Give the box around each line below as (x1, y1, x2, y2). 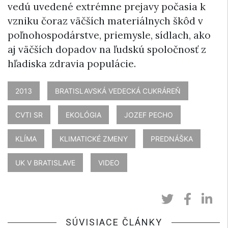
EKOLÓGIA (66, 110, 101, 119)
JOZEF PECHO (124, 110, 173, 119)
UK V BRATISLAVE (15, 158, 75, 167)
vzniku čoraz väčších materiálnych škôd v (8, 14, 203, 27)
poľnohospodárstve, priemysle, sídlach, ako (8, 28, 211, 41)
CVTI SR (15, 110, 43, 119)
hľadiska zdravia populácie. (8, 57, 136, 70)
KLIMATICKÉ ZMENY (60, 134, 128, 143)
